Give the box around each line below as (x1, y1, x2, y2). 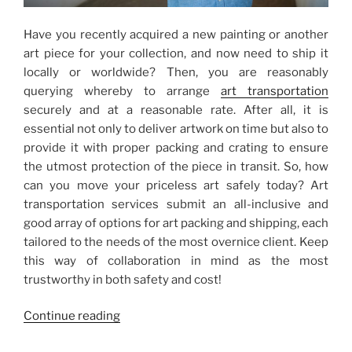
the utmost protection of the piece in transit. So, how (24, 159, 328, 174)
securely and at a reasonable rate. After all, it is (24, 102, 328, 117)
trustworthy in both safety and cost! (24, 272, 222, 287)
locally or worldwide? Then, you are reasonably (24, 64, 328, 79)
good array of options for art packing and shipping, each (24, 215, 328, 230)
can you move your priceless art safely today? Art (24, 178, 328, 192)
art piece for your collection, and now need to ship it (24, 46, 328, 60)
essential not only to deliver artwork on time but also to (24, 121, 328, 136)
